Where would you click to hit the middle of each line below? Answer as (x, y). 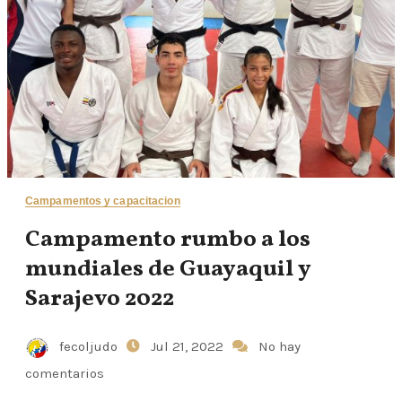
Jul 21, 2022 (189, 346)
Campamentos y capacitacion (103, 201)
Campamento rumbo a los (168, 240)
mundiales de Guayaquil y (168, 269)
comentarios (65, 373)
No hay (280, 346)
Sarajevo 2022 (100, 299)
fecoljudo (88, 346)
